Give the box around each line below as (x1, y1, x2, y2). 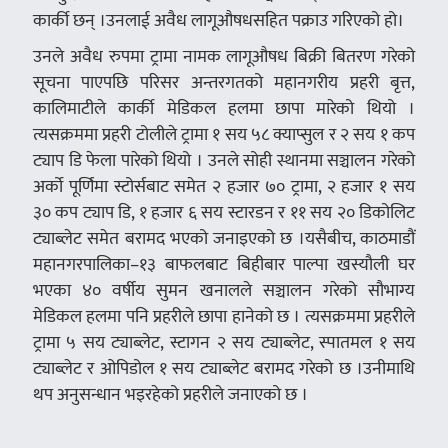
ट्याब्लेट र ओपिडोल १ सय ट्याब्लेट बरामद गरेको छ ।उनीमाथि (32, 354, 416, 384)
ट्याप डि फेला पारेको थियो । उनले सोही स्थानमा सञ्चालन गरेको (32, 146, 416, 176)
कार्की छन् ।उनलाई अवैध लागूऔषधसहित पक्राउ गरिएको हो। (32, 6, 404, 36)
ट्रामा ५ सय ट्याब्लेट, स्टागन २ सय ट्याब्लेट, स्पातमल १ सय (32, 328, 416, 358)
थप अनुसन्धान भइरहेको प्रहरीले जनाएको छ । (32, 380, 308, 410)
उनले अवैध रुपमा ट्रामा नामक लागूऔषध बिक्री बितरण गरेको (32, 42, 416, 72)
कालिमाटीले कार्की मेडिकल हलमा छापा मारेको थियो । (32, 94, 416, 124)
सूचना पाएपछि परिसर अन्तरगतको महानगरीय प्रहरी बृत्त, (32, 68, 416, 98)
